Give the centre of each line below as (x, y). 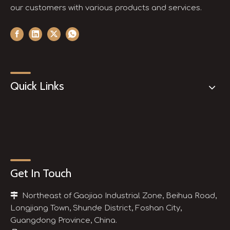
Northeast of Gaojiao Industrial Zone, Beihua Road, (118, 196)
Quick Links (37, 86)
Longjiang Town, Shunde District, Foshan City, (96, 208)
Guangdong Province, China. (64, 221)
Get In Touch (41, 173)
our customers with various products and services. (106, 8)
